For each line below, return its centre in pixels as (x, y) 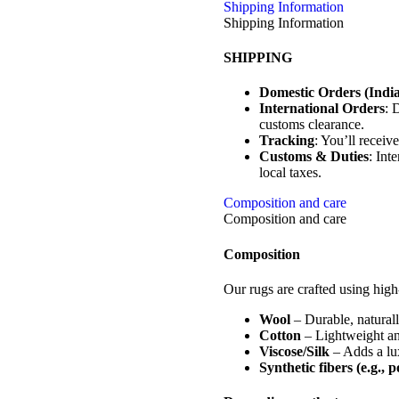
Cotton (280, 335)
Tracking (286, 141)
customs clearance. (311, 125)
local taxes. (290, 173)
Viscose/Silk (294, 351)
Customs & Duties (313, 157)
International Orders (322, 109)
